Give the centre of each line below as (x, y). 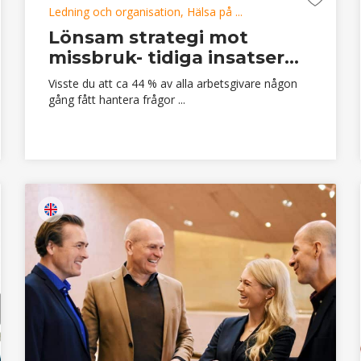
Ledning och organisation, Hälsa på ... (145, 11)
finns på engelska (100, 210)
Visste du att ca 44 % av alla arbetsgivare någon (172, 83)
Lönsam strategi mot (148, 37)
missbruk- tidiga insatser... (173, 57)
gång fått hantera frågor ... (116, 99)
